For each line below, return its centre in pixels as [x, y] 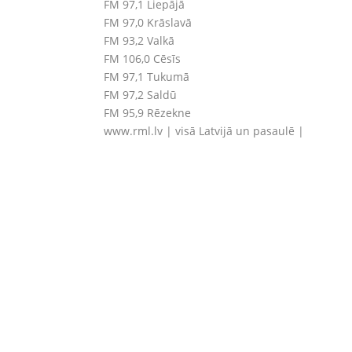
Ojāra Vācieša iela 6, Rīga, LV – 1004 [234, 188]
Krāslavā [168, 22]
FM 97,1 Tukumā [147, 76]
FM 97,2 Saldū [140, 94]
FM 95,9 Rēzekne [147, 112]
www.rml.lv [133, 130]
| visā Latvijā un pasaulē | [233, 130]
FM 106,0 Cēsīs [142, 58]
